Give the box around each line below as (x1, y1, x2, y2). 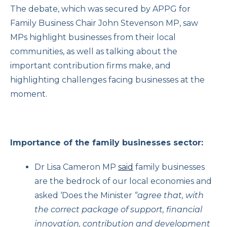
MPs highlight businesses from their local (10, 32, 176, 42)
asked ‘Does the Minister (34, 190, 134, 200)
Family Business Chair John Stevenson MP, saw (10, 18, 198, 28)
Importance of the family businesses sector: (10, 137, 203, 147)
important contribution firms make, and (10, 60, 171, 70)
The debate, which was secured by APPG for (10, 4, 191, 14)
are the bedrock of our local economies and (34, 176, 212, 186)
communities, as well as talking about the (10, 46, 177, 56)
